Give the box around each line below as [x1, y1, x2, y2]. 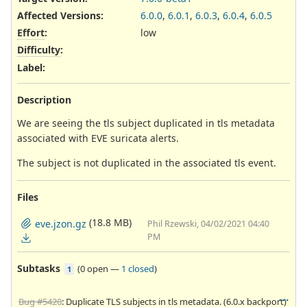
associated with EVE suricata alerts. [17, 131, 179, 145]
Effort [17, 26, 45, 40]
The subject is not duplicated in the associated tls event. [17, 156, 276, 169]
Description [17, 93, 71, 106]
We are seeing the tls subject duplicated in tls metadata [17, 116, 275, 130]
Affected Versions [17, 9, 101, 23]
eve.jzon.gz [35, 217, 86, 230]
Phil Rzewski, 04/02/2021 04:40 [147, 217, 269, 230]
